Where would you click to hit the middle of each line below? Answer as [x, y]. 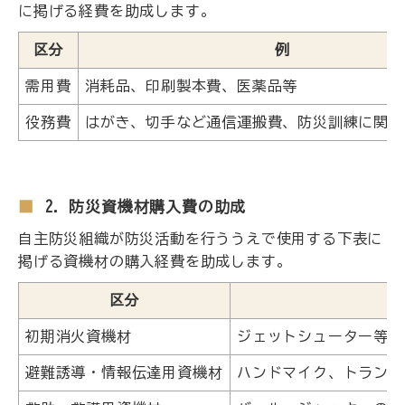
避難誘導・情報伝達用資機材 [124, 372]
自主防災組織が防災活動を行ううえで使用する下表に [201, 238]
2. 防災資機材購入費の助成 [146, 206]
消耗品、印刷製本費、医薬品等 [192, 85]
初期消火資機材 [79, 336]
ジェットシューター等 [313, 336]
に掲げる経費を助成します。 [117, 10]
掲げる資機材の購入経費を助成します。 [155, 261]
